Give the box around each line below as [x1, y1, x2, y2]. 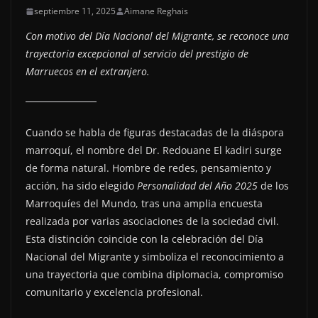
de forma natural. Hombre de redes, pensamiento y [26, 161, 271, 175]
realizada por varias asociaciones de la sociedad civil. [26, 214, 279, 229]
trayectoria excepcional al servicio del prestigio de [26, 47, 248, 61]
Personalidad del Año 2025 [137, 179, 258, 193]
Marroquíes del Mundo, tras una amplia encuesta [26, 197, 263, 211]
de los [258, 179, 289, 193]
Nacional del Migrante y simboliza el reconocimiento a [26, 250, 284, 264]
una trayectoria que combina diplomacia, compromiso [26, 268, 283, 282]
